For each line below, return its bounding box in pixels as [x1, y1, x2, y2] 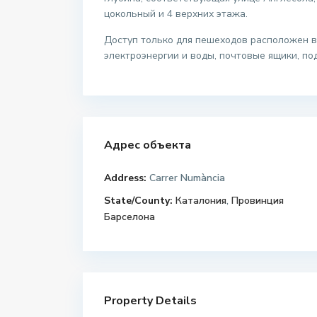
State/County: [104, 194, 173, 208]
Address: [104, 171, 146, 185]
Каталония [175, 194, 226, 208]
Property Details [104, 293, 197, 309]
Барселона [104, 210, 155, 224]
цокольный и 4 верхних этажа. [104, 7, 248, 21]
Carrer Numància [146, 171, 225, 185]
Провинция [231, 194, 284, 208]
